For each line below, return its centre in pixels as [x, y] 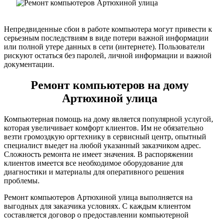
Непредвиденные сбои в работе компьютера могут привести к [108, 29]
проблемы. [22, 180]
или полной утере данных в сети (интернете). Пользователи [104, 46]
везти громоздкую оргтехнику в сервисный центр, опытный [105, 136]
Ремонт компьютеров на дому [109, 85]
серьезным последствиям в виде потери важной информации [106, 38]
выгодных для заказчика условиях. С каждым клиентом [97, 206]
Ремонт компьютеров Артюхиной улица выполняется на [98, 197]
